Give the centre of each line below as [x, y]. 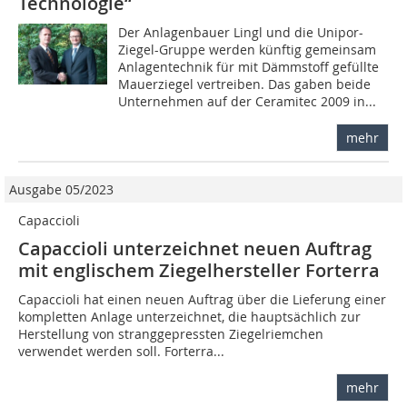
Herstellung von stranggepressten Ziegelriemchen [171, 333]
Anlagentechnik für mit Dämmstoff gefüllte [249, 66]
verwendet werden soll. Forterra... [121, 351]
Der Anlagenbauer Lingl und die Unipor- [241, 32]
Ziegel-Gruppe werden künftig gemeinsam [248, 49]
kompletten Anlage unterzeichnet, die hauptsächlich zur [189, 316]
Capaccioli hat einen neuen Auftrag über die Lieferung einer [202, 299]
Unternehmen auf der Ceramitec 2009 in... [248, 101]
